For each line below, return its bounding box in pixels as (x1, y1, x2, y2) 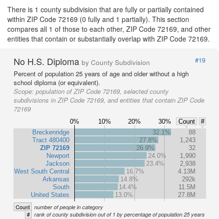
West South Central (14, 167, 69, 175)
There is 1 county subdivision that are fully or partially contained (7, 4, 204, 14)
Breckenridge (32, 128, 69, 136)
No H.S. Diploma (14, 55, 82, 67)
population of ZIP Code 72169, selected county (36, 87, 169, 96)
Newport (46, 152, 69, 159)
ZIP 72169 (40, 144, 69, 152)
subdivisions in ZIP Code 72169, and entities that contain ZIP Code (14, 95, 204, 105)
